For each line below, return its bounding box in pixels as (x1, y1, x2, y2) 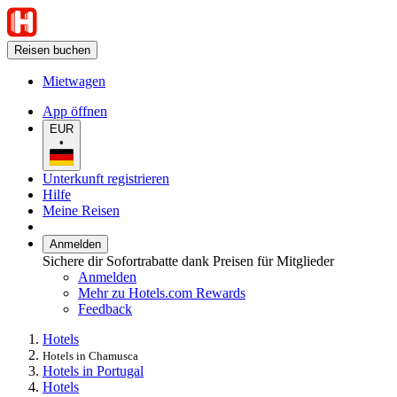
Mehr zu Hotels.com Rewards (78, 284, 245, 300)
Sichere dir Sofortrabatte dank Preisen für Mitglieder (43, 253, 334, 269)
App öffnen (43, 104, 107, 119)
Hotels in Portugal (43, 362, 144, 378)
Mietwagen (43, 74, 105, 89)
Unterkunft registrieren (43, 170, 169, 186)
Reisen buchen (14, 43, 90, 57)
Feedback (78, 300, 132, 316)
